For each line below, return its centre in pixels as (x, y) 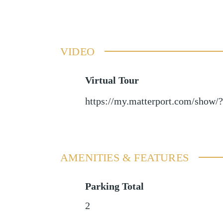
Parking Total (114, 186)
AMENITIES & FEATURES (124, 157)
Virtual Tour (112, 80)
